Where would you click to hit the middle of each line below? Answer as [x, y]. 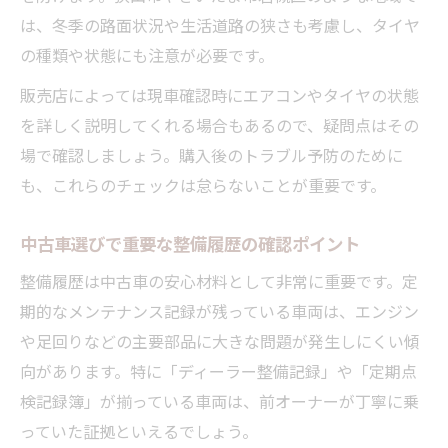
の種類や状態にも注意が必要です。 [147, 54]
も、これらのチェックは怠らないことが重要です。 [203, 184]
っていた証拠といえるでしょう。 [139, 430]
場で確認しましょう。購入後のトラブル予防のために [211, 154]
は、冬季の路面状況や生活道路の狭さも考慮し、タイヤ [220, 24]
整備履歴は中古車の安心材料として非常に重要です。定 [219, 280]
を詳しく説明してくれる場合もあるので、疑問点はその [219, 124]
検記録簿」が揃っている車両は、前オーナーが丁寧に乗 [219, 400]
